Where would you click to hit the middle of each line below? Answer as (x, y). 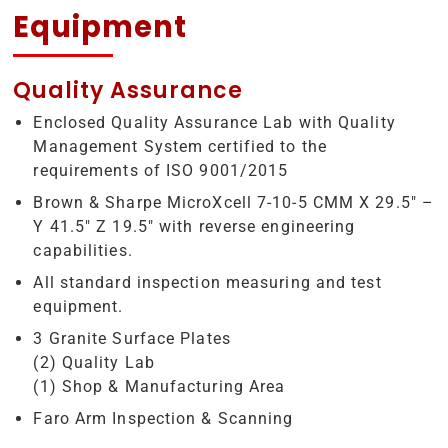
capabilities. (83, 250)
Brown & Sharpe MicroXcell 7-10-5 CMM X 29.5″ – (234, 202)
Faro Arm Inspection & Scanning (163, 418)
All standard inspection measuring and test (207, 282)
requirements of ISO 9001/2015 (161, 170)
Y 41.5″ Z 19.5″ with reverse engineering (194, 226)
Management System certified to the (180, 146)
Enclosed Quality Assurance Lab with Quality (214, 122)
